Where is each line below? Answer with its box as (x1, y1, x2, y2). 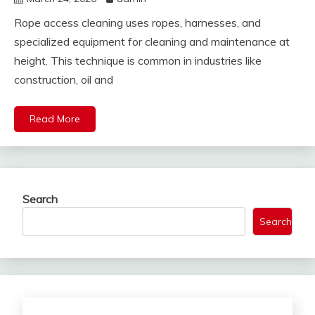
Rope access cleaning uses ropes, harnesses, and (14, 15, 261, 30)
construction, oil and (14, 72, 113, 87)
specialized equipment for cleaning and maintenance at (14, 34, 290, 49)
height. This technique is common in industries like (14, 53, 262, 68)
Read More (30, 112, 80, 126)
